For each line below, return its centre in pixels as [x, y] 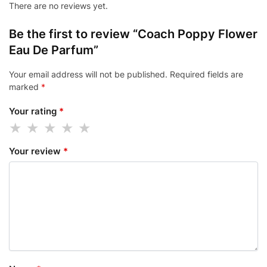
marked [25, 87]
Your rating [34, 111]
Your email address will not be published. [88, 74]
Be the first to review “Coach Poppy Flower [133, 34]
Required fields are [207, 74]
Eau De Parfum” [54, 50]
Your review [36, 151]
